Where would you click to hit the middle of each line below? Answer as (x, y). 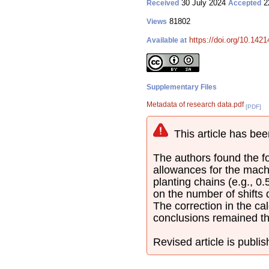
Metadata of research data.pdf (195, 104)
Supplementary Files (182, 87)
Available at (167, 40)
